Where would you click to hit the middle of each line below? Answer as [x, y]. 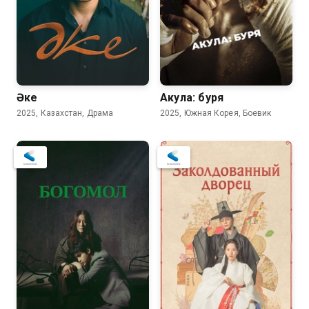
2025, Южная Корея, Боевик [216, 113]
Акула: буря [192, 98]
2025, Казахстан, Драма [65, 113]
